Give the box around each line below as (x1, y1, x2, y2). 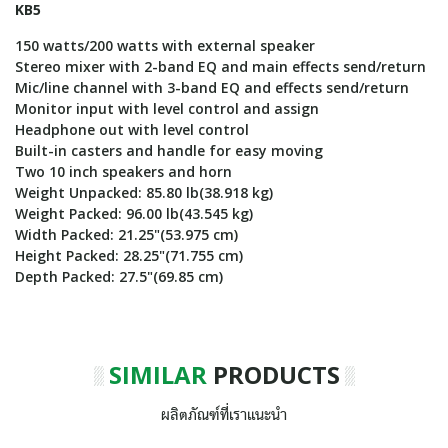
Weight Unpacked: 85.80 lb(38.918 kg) (15, 183, 273, 202)
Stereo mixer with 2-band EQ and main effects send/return (15, 57, 426, 76)
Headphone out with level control (15, 120, 249, 139)
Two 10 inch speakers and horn (15, 162, 232, 181)
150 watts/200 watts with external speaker (15, 36, 315, 55)
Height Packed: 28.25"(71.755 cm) (15, 246, 243, 265)
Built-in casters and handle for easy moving (15, 141, 323, 160)
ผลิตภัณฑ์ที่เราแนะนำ (161, 405, 287, 424)
